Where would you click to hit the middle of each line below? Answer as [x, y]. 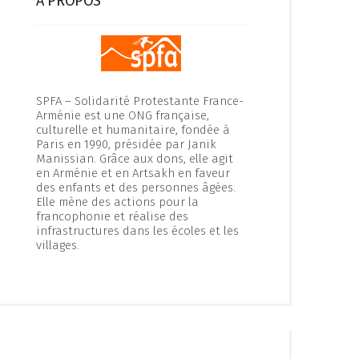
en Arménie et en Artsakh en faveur [133, 173]
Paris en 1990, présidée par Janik [126, 144]
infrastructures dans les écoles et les [137, 231]
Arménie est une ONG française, [123, 115]
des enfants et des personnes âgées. [136, 188]
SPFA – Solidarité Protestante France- [140, 101]
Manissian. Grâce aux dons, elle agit [135, 159]
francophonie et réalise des [112, 216]
